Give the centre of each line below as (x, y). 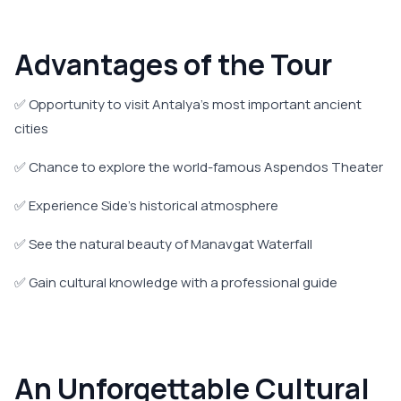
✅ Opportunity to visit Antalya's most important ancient (188, 105)
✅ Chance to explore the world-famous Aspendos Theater (199, 167)
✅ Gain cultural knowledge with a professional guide (176, 283)
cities (31, 129)
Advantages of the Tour (173, 65)
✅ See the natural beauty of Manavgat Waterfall (163, 244)
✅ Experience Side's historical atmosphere (146, 206)
